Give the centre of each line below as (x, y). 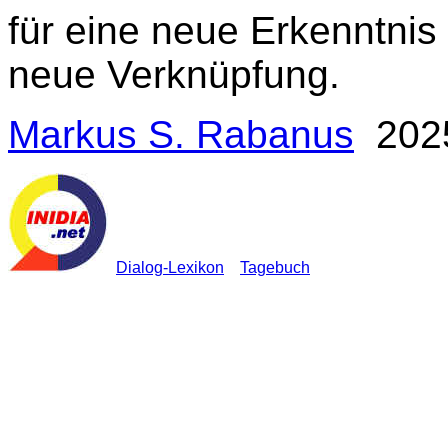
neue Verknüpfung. (174, 74)
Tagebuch (275, 267)
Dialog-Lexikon (170, 267)
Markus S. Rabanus (181, 134)
